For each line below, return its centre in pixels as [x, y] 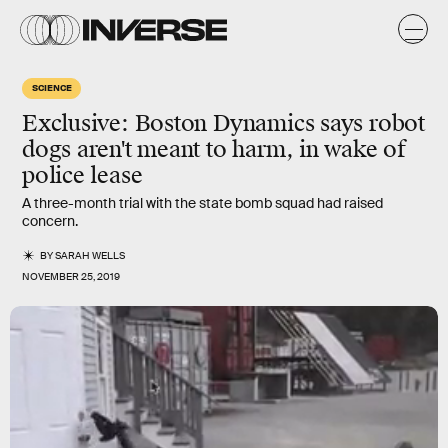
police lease [82, 175]
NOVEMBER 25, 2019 [71, 276]
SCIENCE [52, 87]
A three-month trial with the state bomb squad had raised [202, 203]
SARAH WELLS [90, 255]
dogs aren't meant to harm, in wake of [214, 149]
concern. [50, 221]
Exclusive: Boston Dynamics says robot [223, 123]
